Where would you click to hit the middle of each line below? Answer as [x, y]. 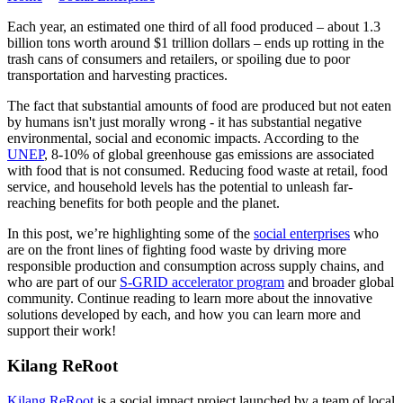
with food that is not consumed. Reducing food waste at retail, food [197, 171]
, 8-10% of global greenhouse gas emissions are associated [209, 155]
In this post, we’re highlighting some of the [130, 234]
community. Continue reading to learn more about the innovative [190, 299]
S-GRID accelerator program [202, 282]
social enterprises [302, 234]
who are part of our [63, 282]
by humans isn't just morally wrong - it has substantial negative [184, 122]
